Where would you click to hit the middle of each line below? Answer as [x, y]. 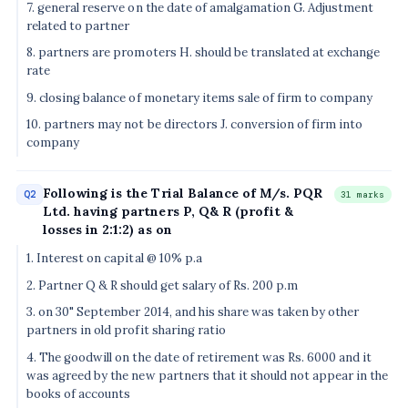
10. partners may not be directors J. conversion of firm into [195, 125]
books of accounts [79, 393]
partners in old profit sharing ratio [126, 331]
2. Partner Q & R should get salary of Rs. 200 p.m [162, 285]
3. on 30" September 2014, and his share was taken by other [193, 312]
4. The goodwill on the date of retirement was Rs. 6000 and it [199, 357]
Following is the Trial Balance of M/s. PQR [183, 193]
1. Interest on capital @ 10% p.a [114, 258]
